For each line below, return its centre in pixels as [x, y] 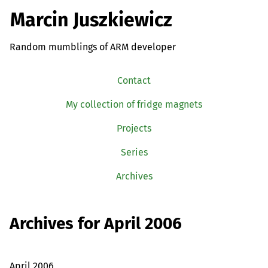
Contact [134, 80]
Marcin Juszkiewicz [91, 20]
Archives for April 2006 [96, 224]
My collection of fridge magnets [134, 104]
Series [134, 152]
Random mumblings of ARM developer [93, 47]
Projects [134, 128]
